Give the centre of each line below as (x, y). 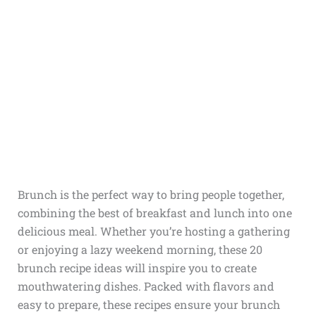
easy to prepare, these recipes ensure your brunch (148, 304)
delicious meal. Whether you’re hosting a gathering (153, 231)
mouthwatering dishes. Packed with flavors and (146, 286)
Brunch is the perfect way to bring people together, (151, 194)
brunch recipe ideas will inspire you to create (137, 268)
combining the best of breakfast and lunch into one (154, 213)
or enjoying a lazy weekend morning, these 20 (140, 249)
